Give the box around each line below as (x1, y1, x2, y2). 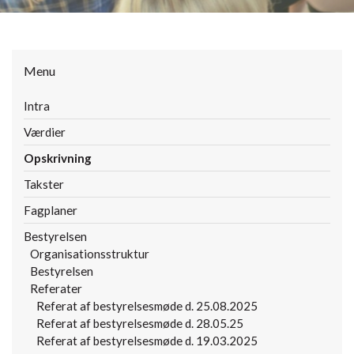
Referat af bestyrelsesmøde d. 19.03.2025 (36, 333, 258, 348)
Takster (24, 177, 64, 192)
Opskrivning (24, 151, 92, 166)
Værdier (24, 125, 66, 140)
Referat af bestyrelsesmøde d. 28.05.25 (36, 316, 243, 331)
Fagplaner (24, 203, 77, 218)
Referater (30, 281, 82, 296)
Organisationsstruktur (30, 247, 149, 262)
